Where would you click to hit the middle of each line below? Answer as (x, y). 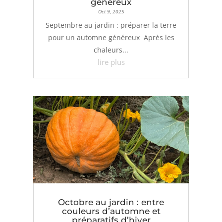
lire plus (111, 62)
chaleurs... (111, 50)
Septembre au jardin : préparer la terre (111, 25)
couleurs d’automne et (111, 211)
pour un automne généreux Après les (111, 37)
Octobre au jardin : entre (111, 202)
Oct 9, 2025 (111, 11)
